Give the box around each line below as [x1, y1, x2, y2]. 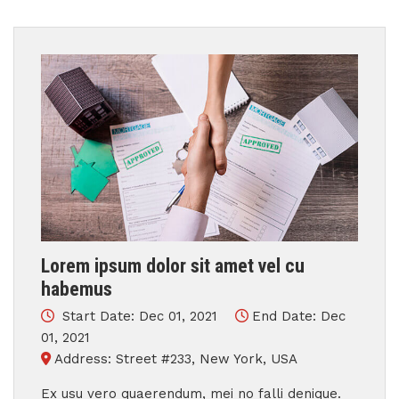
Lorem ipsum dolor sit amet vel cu [41, 255, 305, 277]
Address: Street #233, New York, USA [54, 351, 297, 367]
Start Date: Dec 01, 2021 [58, 308, 222, 324]
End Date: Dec [252, 308, 346, 324]
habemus [41, 278, 112, 300]
